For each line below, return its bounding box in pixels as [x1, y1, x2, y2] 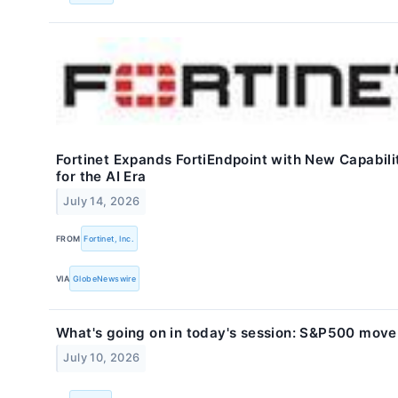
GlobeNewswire [73, 273, 137, 283]
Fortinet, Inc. [84, 233, 135, 243]
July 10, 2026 [63, 351, 140, 365]
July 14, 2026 [63, 194, 140, 208]
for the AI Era [56, 167, 147, 185]
